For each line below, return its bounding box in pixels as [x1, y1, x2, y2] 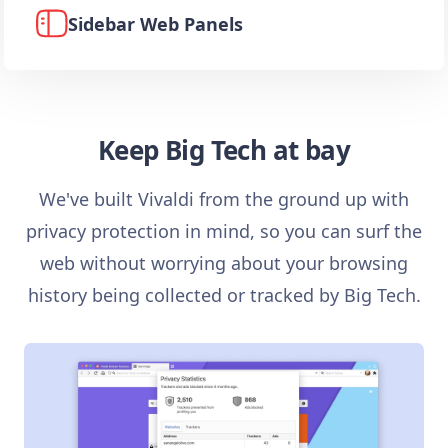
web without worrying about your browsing [40, 251, 408, 276]
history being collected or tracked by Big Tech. [27, 283, 421, 308]
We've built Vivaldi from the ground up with [39, 187, 409, 212]
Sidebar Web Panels [68, 12, 243, 37]
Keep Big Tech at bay [97, 132, 351, 169]
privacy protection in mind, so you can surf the [26, 219, 422, 244]
